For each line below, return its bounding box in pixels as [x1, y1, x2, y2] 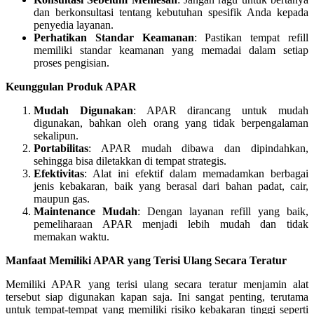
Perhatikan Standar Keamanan [34, 31, 194, 43]
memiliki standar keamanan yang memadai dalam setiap [34, 43, 308, 56]
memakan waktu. [34, 230, 109, 243]
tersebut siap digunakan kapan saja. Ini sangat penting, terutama [6, 290, 308, 303]
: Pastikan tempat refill [193, 31, 309, 43]
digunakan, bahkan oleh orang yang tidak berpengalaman [34, 116, 308, 129]
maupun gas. [34, 192, 90, 205]
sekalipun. [34, 129, 78, 142]
